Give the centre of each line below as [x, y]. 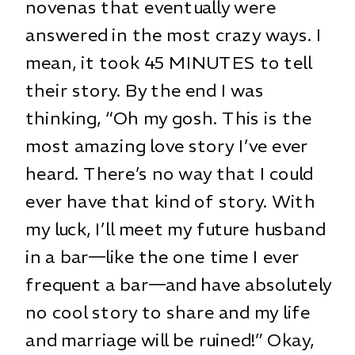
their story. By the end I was [145, 90]
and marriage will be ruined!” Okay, [170, 340]
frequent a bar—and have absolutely [179, 284]
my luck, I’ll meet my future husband [176, 229]
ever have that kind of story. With [170, 201]
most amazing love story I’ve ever [167, 145]
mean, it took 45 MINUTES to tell [169, 62]
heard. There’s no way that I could [169, 173]
